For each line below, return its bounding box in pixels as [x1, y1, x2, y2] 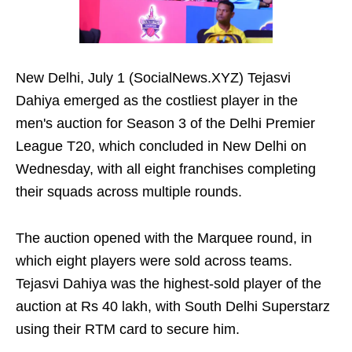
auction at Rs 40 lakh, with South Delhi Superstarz [16, 299, 330, 315]
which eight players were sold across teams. [16, 253, 292, 269]
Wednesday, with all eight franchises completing [16, 161, 316, 178]
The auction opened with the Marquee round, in [16, 230, 312, 247]
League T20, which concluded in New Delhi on [16, 138, 306, 155]
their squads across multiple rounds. [16, 184, 242, 200]
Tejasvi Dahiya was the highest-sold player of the [16, 276, 321, 292]
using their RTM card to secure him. [16, 321, 240, 338]
